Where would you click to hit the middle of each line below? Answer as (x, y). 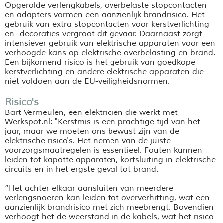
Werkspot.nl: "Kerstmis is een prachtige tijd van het (103, 122)
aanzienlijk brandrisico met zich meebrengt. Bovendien (109, 207)
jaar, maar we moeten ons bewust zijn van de (92, 132)
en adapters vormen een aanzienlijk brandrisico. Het (105, 15)
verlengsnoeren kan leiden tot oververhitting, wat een (107, 198)
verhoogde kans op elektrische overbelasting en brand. (110, 53)
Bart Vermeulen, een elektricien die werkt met (91, 113)
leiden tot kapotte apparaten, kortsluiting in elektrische (110, 160)
